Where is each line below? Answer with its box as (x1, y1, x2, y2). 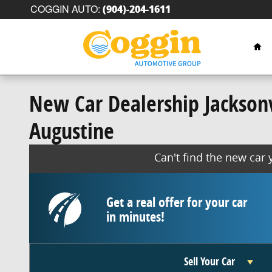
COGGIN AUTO (30, 2, 98, 16)
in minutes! (106, 207, 165, 226)
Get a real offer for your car (106, 192, 247, 211)
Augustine (29, 116, 114, 146)
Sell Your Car (184, 254, 237, 270)
